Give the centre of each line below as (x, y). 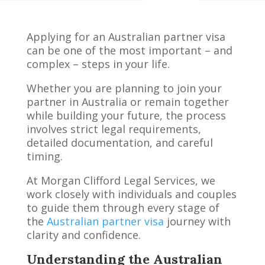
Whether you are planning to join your (124, 88)
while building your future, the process (126, 115)
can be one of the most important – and (129, 50)
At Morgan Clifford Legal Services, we (121, 180)
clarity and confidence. (83, 235)
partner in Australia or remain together (127, 101)
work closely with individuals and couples (131, 194)
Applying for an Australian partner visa (126, 36)
